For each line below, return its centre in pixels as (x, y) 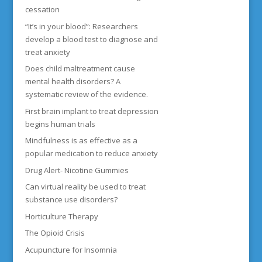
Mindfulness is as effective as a (81, 140)
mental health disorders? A (73, 81)
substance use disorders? (71, 199)
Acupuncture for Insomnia (71, 249)
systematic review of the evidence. (86, 94)
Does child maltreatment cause (80, 68)
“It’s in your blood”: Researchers (81, 26)
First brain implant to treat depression (92, 111)
